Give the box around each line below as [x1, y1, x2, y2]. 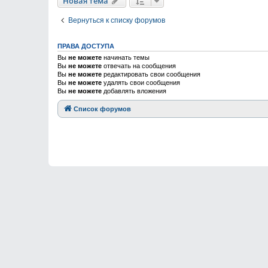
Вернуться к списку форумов [68, 16, 165, 25]
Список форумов [74, 105, 131, 112]
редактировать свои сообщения [102, 71, 200, 78]
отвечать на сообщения [102, 62, 176, 69]
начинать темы [102, 54, 150, 61]
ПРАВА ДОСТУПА [57, 42, 114, 50]
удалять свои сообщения [102, 79, 180, 86]
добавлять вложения [102, 87, 166, 95]
